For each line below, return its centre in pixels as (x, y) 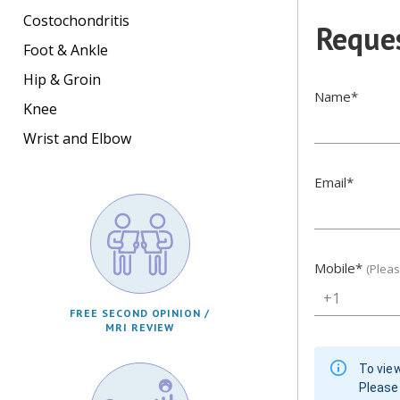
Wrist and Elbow (77, 138)
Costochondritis (76, 20)
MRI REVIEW (140, 327)
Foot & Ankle (66, 50)
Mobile (334, 268)
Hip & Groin (62, 79)
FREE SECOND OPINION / (140, 312)
